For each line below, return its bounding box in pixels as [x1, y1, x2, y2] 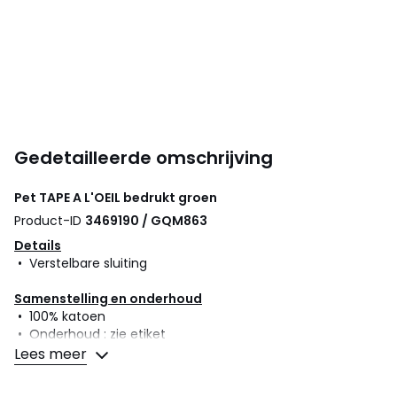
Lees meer [14, 343, 87, 364]
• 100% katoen [14, 307, 105, 325]
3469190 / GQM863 [85, 211, 207, 230]
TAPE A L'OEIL [39, 188, 121, 206]
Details [14, 236, 61, 254]
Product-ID [14, 211, 85, 230]
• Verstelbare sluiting [14, 253, 147, 272]
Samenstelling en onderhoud [14, 289, 202, 307]
